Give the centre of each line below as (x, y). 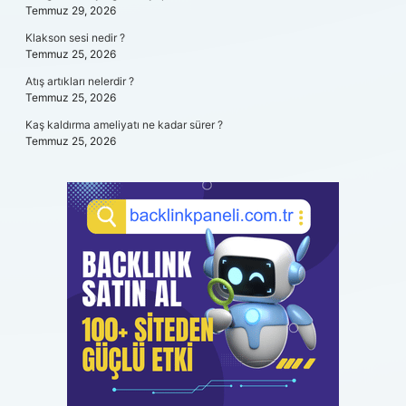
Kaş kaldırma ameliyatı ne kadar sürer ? (124, 125)
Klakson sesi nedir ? (75, 38)
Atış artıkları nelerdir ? (80, 81)
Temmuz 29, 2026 (71, 10)
